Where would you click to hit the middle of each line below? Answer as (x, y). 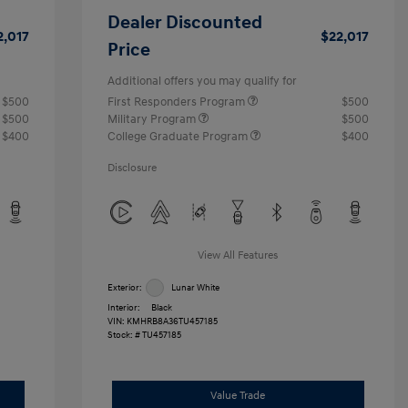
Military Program (153, 119)
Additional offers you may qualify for (202, 81)
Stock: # (123, 335)
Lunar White (195, 287)
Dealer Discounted (184, 23)
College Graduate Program (178, 137)
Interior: (123, 308)
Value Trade (238, 396)
